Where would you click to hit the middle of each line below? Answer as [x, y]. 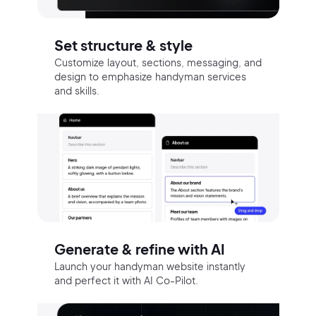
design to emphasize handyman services [150, 76]
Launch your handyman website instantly [150, 266]
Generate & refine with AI [139, 249]
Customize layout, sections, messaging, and [158, 62]
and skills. [77, 90]
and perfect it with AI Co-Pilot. [126, 280]
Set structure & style [123, 44]
